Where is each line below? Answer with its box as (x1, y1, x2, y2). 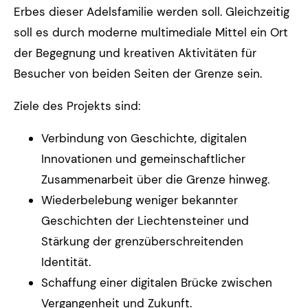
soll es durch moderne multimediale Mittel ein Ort (14, 25, 288, 41)
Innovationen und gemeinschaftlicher (41, 151, 245, 167)
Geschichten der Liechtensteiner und (41, 213, 249, 229)
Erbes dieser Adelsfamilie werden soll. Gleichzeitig (14, 4, 289, 20)
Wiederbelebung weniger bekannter (41, 192, 238, 208)
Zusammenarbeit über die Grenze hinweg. (41, 172, 269, 188)
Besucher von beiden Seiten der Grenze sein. (14, 66, 262, 82)
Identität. (41, 254, 91, 270)
